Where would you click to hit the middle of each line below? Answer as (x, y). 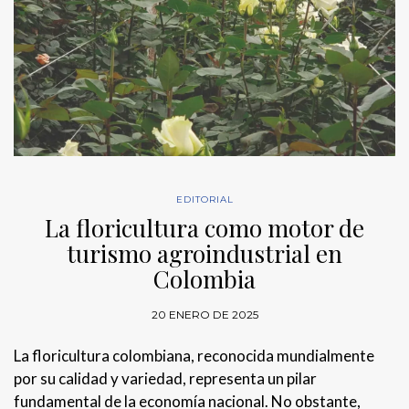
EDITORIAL (204, 199)
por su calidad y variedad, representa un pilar (165, 378)
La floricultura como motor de (204, 227)
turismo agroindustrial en (204, 253)
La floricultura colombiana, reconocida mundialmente (194, 355)
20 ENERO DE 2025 (204, 314)
